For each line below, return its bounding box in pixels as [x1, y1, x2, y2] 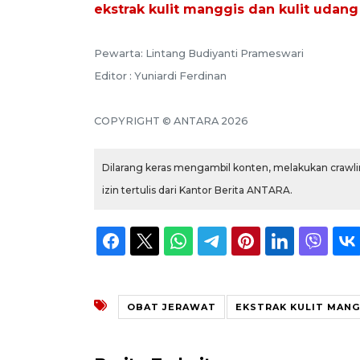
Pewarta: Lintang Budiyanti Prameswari [94, 47, 304, 59]
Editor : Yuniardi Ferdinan [94, 69, 227, 82]
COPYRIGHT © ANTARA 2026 [94, 114, 248, 127]
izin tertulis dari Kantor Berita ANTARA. [102, 183, 292, 196]
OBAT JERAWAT [127, 301, 216, 313]
